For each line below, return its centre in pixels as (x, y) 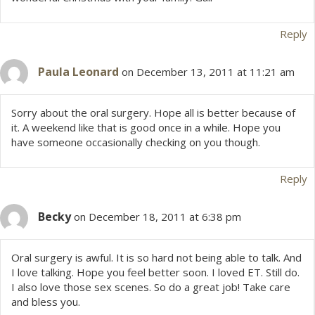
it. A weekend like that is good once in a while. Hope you (146, 128)
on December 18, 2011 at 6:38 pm (157, 217)
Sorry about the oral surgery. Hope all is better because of (153, 113)
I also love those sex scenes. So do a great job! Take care (151, 287)
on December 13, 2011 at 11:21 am (208, 72)
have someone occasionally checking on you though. (136, 142)
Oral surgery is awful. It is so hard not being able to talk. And (156, 258)
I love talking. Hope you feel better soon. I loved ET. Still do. (155, 272)
